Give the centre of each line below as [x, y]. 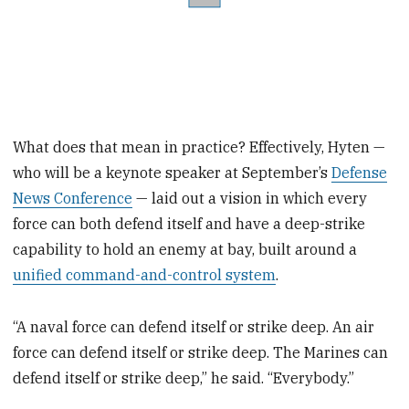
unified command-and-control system [145, 275]
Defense [360, 173]
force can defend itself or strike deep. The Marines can [201, 353]
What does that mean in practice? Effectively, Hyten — [199, 147]
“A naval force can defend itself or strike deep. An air [194, 327]
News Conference [73, 199]
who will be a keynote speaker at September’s [173, 173]
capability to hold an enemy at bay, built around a [185, 250]
